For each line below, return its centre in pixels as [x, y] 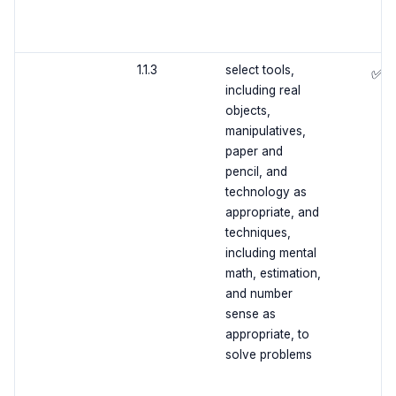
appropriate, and [272, 213]
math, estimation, [273, 274]
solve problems [268, 355]
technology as [266, 192]
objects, [247, 111]
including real [263, 91]
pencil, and [256, 172]
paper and [254, 152]
